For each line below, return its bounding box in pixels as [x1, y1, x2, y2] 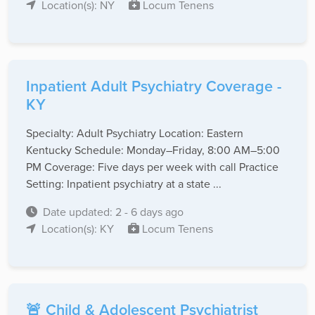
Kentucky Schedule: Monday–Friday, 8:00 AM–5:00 [26, 142, 280, 158]
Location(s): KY [41, 221, 117, 237]
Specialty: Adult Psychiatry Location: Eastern [26, 125, 243, 141]
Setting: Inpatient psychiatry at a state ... [26, 176, 221, 192]
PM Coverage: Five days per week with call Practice [26, 159, 278, 175]
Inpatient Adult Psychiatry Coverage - [26, 75, 282, 98]
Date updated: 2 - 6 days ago [43, 204, 184, 220]
